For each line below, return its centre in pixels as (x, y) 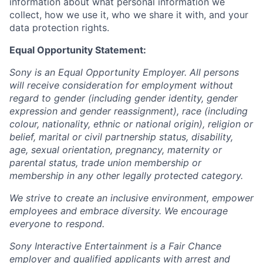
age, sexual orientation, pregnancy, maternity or (116, 150)
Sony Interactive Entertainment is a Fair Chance (115, 246)
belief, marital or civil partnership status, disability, (121, 137)
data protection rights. (59, 28)
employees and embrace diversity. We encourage (119, 211)
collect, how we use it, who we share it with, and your (129, 15)
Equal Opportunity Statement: (78, 50)
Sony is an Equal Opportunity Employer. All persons (124, 73)
